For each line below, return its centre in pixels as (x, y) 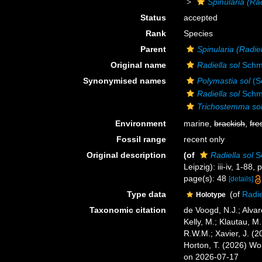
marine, (199, 123)
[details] (241, 179)
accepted (201, 18)
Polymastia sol (224, 81)
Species (199, 33)
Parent (154, 49)
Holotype (212, 195)
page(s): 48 (206, 178)
